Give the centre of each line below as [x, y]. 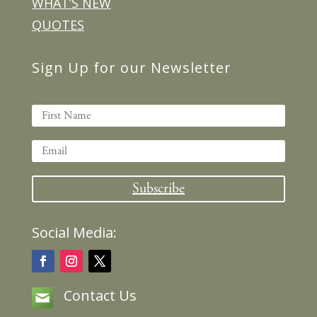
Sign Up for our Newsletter [131, 68]
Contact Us [100, 295]
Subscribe [158, 189]
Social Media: [74, 232]
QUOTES [58, 25]
